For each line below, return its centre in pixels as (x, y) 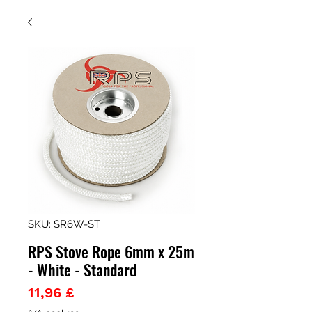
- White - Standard (82, 270)
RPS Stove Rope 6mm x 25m (111, 251)
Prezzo (96, 292)
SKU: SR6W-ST (64, 224)
